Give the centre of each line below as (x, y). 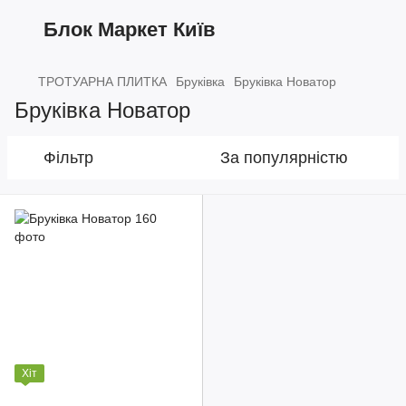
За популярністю (284, 158)
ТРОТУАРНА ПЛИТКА (102, 82)
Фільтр (68, 158)
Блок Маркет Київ (130, 29)
